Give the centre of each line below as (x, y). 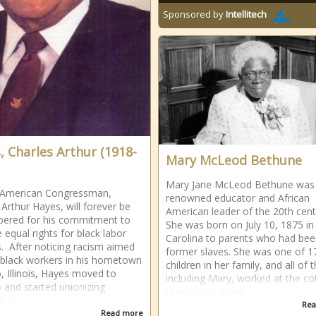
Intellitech (246, 14)
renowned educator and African (238, 198)
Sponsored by (194, 14)
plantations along (205, 292)
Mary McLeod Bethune (234, 160)
